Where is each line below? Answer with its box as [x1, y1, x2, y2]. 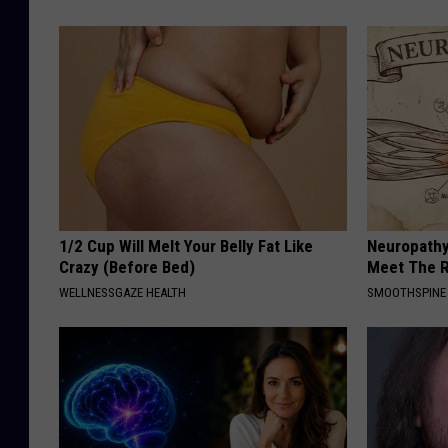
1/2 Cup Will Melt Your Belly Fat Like [59, 236, 313, 257]
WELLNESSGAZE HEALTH [59, 285, 186, 301]
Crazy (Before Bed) [59, 257, 195, 278]
